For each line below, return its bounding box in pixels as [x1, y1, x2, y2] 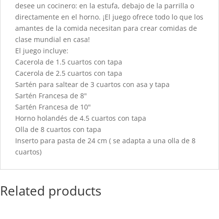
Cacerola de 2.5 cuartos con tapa [15, 68, 122, 78]
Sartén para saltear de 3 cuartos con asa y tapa [15, 79, 170, 89]
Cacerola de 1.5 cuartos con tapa [15, 57, 122, 66]
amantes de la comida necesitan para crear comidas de [15, 23, 197, 33]
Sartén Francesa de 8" [15, 90, 87, 100]
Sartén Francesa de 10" [15, 102, 91, 111]
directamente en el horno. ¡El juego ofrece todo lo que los [15, 12, 203, 22]
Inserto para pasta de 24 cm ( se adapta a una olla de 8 [15, 135, 196, 145]
